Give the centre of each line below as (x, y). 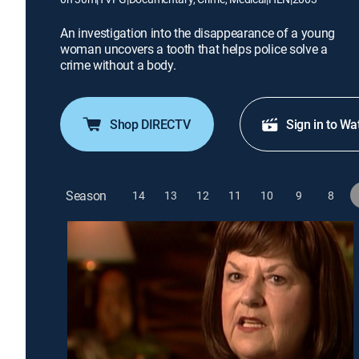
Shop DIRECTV (150, 124)
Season (87, 195)
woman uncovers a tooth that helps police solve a (194, 49)
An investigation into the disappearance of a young (198, 33)
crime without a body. (118, 65)
